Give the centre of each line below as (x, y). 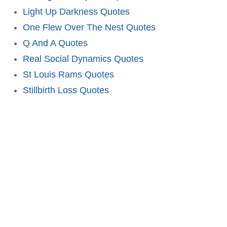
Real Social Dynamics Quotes (83, 59)
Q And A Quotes (55, 43)
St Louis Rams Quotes (68, 74)
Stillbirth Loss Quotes (66, 90)
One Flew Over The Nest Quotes (89, 27)
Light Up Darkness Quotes (76, 11)
